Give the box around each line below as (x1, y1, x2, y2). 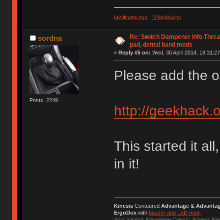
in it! (113, 156, 139, 171)
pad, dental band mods (129, 41, 192, 48)
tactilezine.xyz (113, 13, 148, 20)
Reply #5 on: (118, 49, 151, 55)
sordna (37, 33, 62, 42)
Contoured (133, 203, 161, 209)
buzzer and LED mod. (148, 210, 201, 216)
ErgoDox (113, 210, 137, 216)
